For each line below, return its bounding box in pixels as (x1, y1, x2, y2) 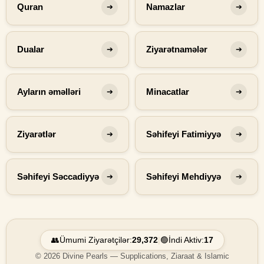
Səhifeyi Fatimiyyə (146, 129, 221, 139)
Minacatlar (146, 87, 189, 97)
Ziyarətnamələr (146, 44, 207, 54)
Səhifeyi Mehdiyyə (146, 171, 221, 181)
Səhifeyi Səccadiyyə (17, 171, 99, 181)
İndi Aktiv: (168, 236, 204, 245)
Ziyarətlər (17, 129, 56, 139)
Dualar (17, 44, 44, 54)
